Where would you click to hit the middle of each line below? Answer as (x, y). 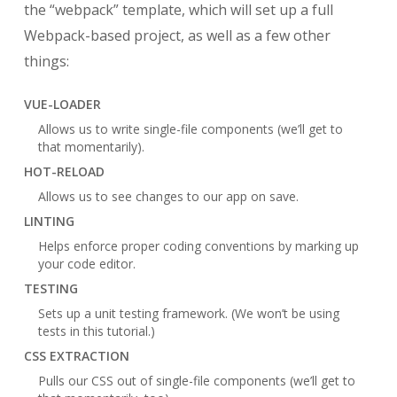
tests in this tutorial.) (96, 331)
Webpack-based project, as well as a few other (177, 35)
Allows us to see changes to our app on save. (168, 196)
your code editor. (86, 263)
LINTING (49, 221)
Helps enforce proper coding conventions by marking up (198, 245)
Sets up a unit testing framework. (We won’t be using (188, 313)
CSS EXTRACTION (76, 355)
